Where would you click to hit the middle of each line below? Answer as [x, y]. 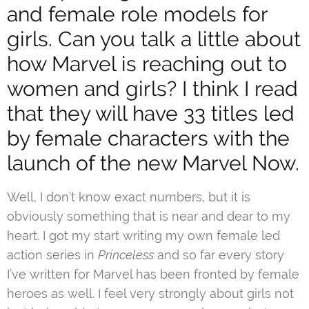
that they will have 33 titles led [151, 114]
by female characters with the [148, 139]
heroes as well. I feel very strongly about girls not [150, 294]
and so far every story [219, 255]
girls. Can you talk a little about [154, 39]
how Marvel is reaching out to [147, 64]
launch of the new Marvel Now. [153, 163]
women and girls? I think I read [152, 89]
